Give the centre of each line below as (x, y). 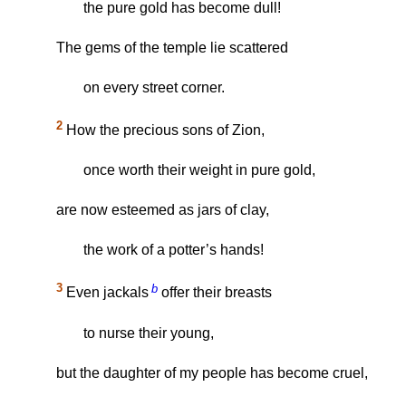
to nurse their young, (149, 333)
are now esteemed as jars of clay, (163, 210)
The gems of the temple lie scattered (172, 47)
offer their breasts (215, 293)
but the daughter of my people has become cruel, (212, 372)
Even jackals (106, 293)
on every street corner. (154, 87)
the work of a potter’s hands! (174, 250)
